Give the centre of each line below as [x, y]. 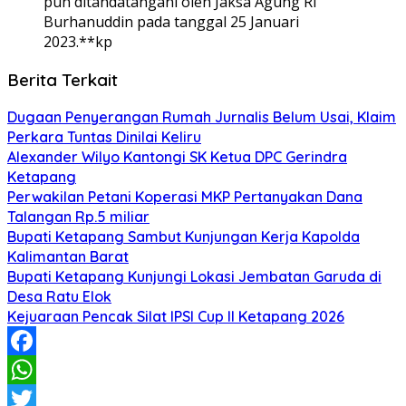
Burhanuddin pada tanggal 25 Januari [171, 21]
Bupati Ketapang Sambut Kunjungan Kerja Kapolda [184, 237]
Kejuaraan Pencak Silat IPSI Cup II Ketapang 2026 [176, 317]
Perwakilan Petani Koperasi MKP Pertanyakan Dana [185, 197]
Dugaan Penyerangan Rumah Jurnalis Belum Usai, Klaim [202, 117]
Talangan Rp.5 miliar [78, 217]
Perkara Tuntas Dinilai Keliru [104, 137]
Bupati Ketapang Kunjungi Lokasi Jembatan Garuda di [194, 277]
